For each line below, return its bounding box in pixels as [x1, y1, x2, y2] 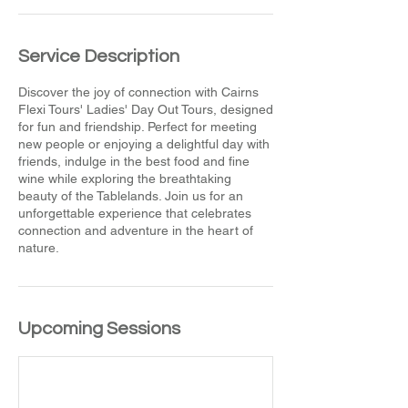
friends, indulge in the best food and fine [18, 153, 250, 168]
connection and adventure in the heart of [18, 222, 253, 238]
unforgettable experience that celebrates [18, 205, 251, 220]
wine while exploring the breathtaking [18, 170, 231, 186]
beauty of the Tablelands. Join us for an [18, 188, 243, 203]
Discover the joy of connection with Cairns [18, 84, 259, 99]
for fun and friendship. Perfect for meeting [18, 118, 257, 134]
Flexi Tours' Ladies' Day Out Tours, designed [18, 101, 273, 117]
